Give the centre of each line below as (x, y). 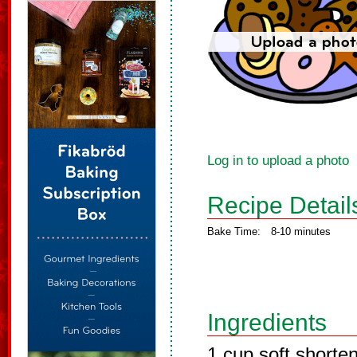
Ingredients (267, 322)
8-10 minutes (301, 231)
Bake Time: (234, 231)
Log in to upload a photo (278, 161)
